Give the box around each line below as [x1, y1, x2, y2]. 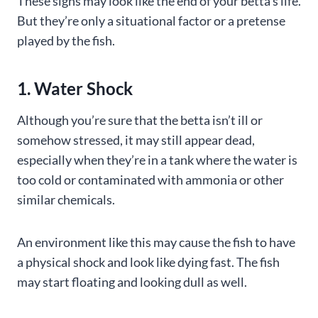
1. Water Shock [17, 78, 133, 99]
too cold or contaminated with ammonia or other [17, 172, 284, 187]
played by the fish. [17, 33, 115, 48]
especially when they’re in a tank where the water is [17, 152, 297, 168]
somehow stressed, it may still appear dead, [17, 132, 255, 148]
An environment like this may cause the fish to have [17, 234, 295, 250]
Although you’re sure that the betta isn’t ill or [17, 112, 263, 128]
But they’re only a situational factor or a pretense [17, 13, 285, 28]
